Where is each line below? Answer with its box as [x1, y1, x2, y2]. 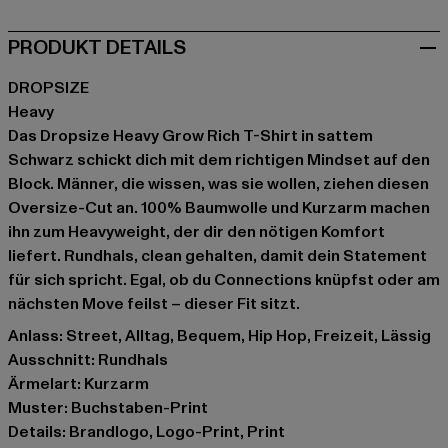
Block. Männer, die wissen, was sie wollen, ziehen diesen [8, 172, 429, 195]
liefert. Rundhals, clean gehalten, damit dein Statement [8, 244, 427, 267]
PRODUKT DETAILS [8, 33, 186, 62]
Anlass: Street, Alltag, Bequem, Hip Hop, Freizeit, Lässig [8, 324, 431, 347]
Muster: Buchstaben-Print [8, 396, 208, 419]
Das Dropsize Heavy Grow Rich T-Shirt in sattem [8, 124, 373, 147]
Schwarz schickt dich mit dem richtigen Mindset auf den [8, 148, 430, 171]
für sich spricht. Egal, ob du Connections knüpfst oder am [8, 268, 440, 291]
